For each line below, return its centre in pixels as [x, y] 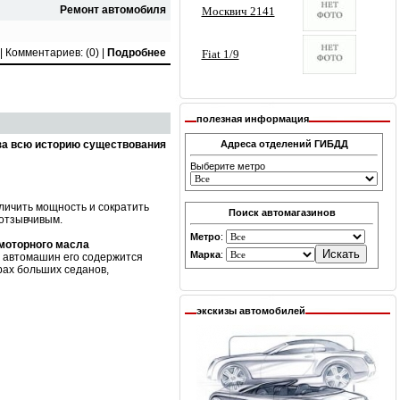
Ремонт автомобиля [113, 10]
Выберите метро [228, 166]
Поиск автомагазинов [282, 212]
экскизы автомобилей [251, 311]
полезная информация [253, 119]
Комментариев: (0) [52, 53]
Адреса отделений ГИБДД [284, 144]
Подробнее [137, 53]
